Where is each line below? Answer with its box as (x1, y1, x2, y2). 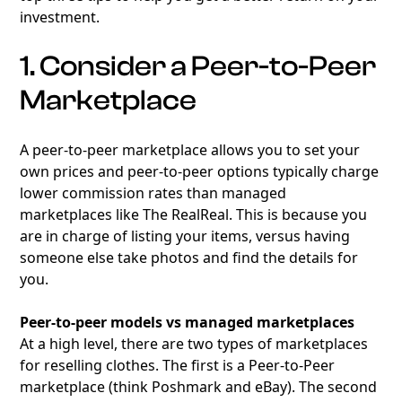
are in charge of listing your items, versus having (20, 226, 351, 246)
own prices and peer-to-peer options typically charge (20, 162, 380, 181)
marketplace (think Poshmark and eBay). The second (20, 377, 378, 397)
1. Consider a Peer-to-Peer (20, 50, 377, 83)
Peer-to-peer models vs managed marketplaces (20, 312, 355, 332)
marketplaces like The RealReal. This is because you (20, 205, 368, 224)
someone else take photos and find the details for (20, 248, 359, 267)
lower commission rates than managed (20, 183, 287, 203)
